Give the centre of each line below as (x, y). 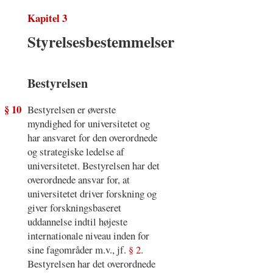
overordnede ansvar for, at (78, 179)
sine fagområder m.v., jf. (78, 249)
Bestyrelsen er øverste (71, 109)
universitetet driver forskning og (92, 193)
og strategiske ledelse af (76, 151)
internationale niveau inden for (88, 235)
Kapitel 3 (47, 18)
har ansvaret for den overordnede (92, 137)
